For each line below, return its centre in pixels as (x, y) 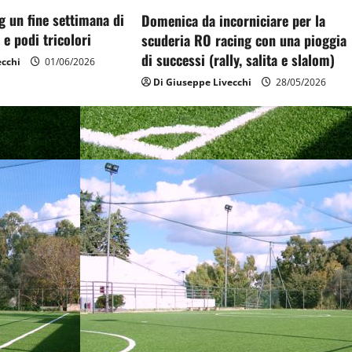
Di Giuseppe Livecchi (203, 82)
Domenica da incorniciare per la (234, 21)
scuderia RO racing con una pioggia (244, 40)
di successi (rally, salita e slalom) (238, 60)
